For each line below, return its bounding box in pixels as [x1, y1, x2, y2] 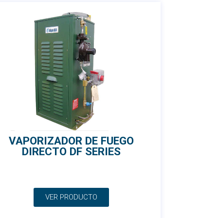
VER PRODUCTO [45, 193, 97, 202]
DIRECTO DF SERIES [22, 145, 121, 158]
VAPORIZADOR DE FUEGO [9, 134, 134, 147]
